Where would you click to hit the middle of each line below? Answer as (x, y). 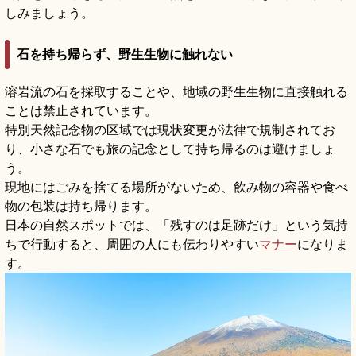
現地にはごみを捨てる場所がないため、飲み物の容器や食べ (176, 187)
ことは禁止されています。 (81, 111)
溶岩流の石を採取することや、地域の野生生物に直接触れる (176, 92)
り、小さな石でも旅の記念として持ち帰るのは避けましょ (170, 149)
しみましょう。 (49, 12)
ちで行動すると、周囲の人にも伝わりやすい (132, 244)
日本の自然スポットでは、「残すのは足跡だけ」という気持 (176, 225)
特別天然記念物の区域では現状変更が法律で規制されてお (170, 130)
